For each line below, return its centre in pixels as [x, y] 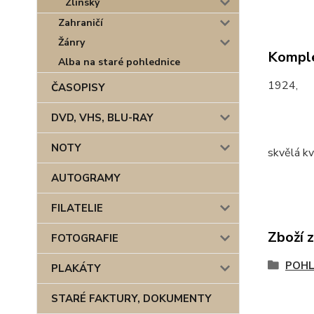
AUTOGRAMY [86, 178]
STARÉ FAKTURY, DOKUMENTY [131, 299]
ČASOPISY [78, 88]
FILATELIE [77, 208]
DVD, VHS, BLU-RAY [102, 118]
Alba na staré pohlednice [119, 62]
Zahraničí [81, 23]
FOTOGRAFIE [85, 238]
